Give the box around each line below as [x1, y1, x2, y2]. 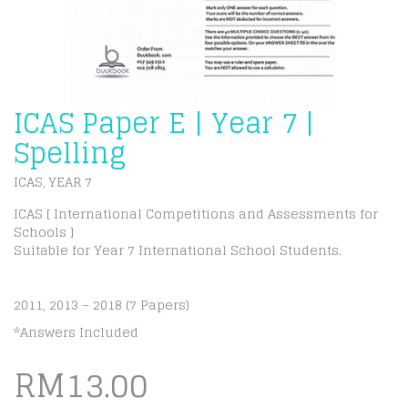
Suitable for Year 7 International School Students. [14, 239, 342, 261]
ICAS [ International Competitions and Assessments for [14, 202, 378, 225]
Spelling [14, 128, 126, 178]
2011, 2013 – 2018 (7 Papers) [14, 293, 189, 316]
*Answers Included [14, 321, 138, 343]
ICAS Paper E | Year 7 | [14, 98, 314, 148]
